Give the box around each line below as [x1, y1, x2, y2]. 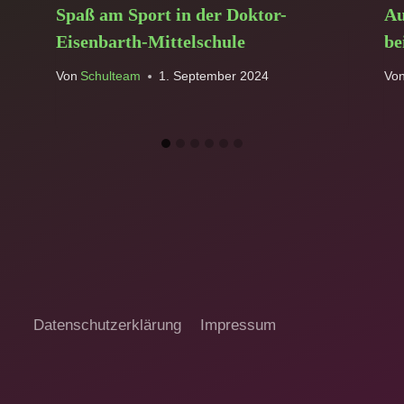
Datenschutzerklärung [33, 316, 182, 334]
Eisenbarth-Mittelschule [55, 31, 245, 51]
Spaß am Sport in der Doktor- [55, 4, 287, 24]
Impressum [199, 316, 276, 334]
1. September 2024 [158, 69, 269, 84]
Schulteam [79, 69, 141, 84]
